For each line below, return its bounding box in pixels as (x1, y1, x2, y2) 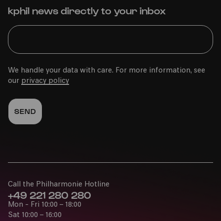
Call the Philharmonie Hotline (8, 181, 110, 188)
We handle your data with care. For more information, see (8, 67, 205, 74)
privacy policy (21, 77, 69, 85)
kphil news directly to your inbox (8, 4, 166, 16)
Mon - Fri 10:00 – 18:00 (8, 201, 81, 209)
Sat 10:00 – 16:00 (8, 211, 62, 219)
